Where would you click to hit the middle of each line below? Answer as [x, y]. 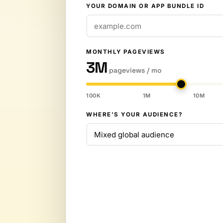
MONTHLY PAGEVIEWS [126, 52]
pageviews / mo [136, 70]
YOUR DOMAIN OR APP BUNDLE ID [145, 6]
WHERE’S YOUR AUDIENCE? [134, 114]
